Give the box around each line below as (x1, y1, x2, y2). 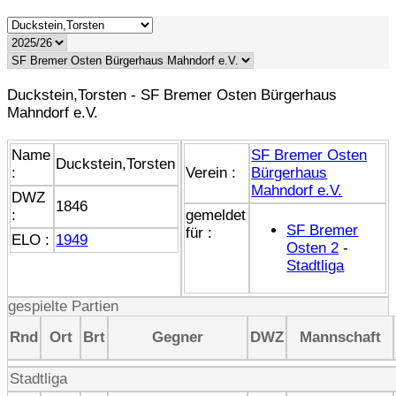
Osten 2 (286, 239, 339, 256)
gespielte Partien (8, 297, 118, 315)
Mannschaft (299, 328, 381, 346)
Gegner (152, 328, 203, 346)
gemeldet (186, 206, 247, 224)
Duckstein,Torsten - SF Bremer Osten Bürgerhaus (7, 86, 337, 103)
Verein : (186, 164, 237, 181)
